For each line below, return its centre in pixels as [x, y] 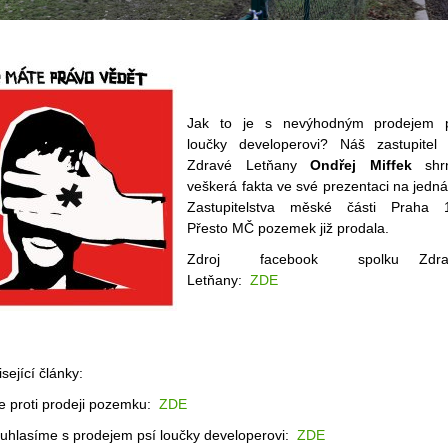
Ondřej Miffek [361, 165]
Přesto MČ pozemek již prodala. [288, 228]
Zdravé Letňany [249, 165]
